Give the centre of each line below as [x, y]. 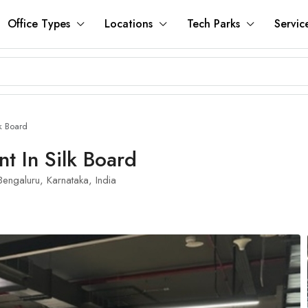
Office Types [39, 24]
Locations [129, 24]
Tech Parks [213, 24]
